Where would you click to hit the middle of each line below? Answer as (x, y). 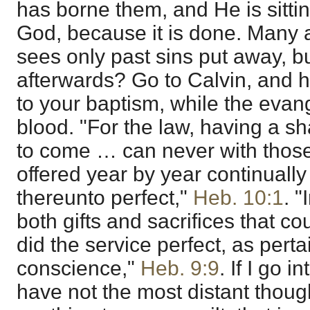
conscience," (79, 268)
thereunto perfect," (105, 197)
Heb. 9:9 (180, 268)
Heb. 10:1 (238, 197)
